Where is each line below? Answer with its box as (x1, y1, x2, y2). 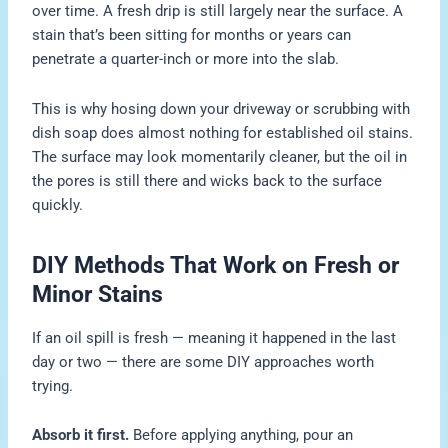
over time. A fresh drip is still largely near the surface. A (32, 2, 404, 21)
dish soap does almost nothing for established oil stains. (32, 123, 414, 142)
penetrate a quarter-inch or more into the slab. (32, 50, 340, 69)
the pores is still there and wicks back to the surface (32, 171, 383, 190)
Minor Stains (32, 280, 164, 308)
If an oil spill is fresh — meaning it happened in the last (32, 328, 397, 347)
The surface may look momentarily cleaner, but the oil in (32, 147, 408, 166)
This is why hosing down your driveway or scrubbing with (32, 99, 411, 118)
